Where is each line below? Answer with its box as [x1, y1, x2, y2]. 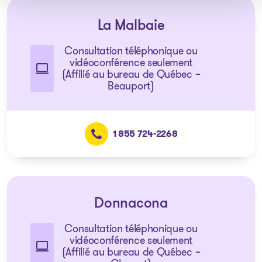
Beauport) [108, 78, 154, 94]
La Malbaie [97, 19, 165, 33]
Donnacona [94, 197, 168, 211]
